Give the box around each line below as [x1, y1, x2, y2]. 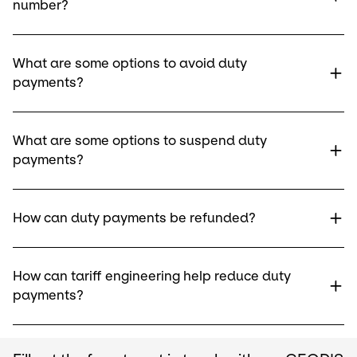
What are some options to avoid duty [13, 56, 247, 72]
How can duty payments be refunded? [13, 210, 256, 226]
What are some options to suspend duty [13, 133, 267, 149]
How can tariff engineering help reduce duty [13, 269, 291, 284]
